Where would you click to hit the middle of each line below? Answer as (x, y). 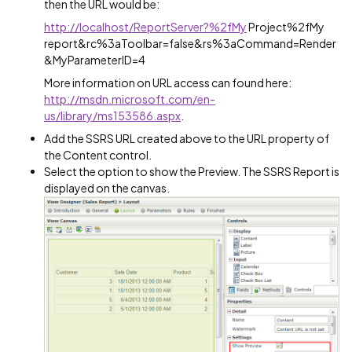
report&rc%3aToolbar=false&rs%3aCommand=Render (190, 44)
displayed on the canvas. (107, 188)
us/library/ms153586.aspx (112, 116)
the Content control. (98, 155)
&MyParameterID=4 (95, 60)
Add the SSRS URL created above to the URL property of (187, 139)
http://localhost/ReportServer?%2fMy (145, 27)
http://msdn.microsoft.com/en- (130, 99)
